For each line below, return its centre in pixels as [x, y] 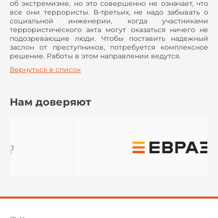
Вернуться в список [45, 70]
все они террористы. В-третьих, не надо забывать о [109, 12]
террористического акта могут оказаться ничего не [109, 30]
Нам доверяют [50, 102]
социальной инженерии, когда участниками [109, 21]
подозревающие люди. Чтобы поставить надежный [109, 39]
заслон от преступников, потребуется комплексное [109, 47]
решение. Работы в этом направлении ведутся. [95, 56]
